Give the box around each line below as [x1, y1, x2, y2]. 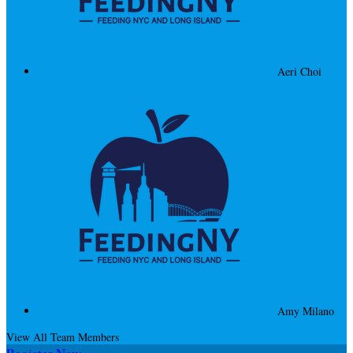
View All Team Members [6, 329, 119, 344]
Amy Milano [277, 303, 334, 318]
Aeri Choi [277, 63, 321, 79]
